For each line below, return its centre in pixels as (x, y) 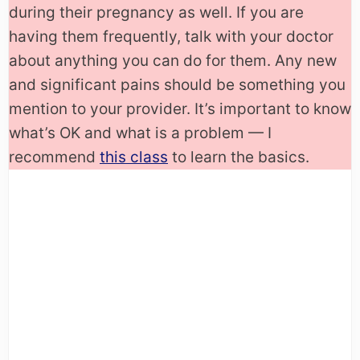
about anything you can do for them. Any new (173, 61)
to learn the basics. (239, 157)
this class (134, 157)
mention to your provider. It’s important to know (180, 109)
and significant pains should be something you (177, 85)
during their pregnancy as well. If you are (156, 13)
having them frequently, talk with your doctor (171, 37)
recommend (54, 157)
